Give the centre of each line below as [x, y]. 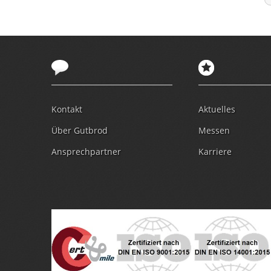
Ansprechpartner [86, 151]
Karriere [215, 151]
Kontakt [67, 109]
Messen [214, 130]
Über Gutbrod [79, 130]
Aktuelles [217, 109]
